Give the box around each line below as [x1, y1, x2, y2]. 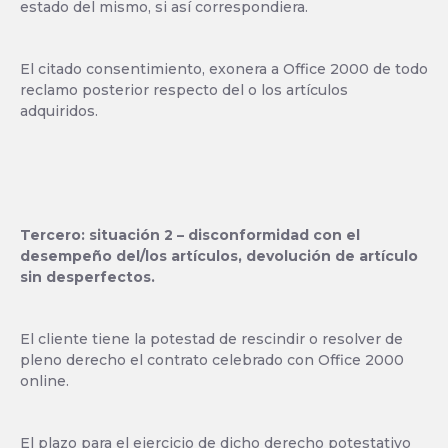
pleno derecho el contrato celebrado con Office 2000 [20, 351, 404, 369]
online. [20, 372, 69, 390]
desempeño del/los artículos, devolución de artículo [20, 247, 418, 265]
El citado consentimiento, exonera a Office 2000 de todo [20, 60, 428, 78]
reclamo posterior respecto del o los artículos [20, 81, 348, 99]
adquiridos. [20, 102, 98, 120]
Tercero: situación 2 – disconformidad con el [20, 226, 360, 244]
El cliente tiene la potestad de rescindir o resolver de [20, 330, 403, 348]
